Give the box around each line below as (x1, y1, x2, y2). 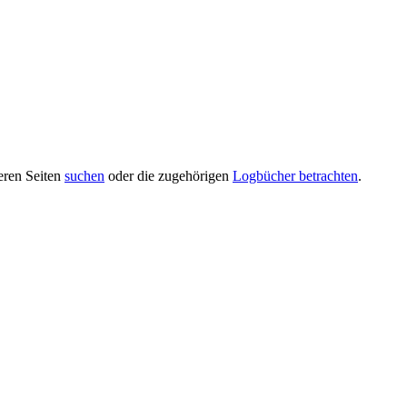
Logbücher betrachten (233, 168, 358, 184)
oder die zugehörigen (104, 168, 233, 184)
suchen (65, 168, 104, 184)
